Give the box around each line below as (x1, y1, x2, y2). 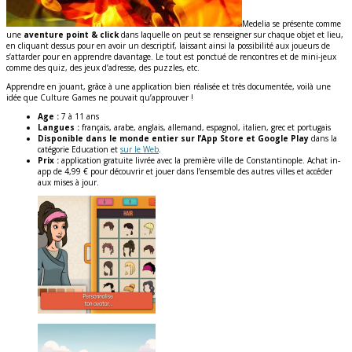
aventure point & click (24, 28, 119, 40)
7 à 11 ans (59, 110, 99, 122)
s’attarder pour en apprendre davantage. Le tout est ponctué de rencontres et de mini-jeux (6, 50, 336, 62)
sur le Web (120, 143, 159, 155)
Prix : (38, 154, 59, 166)
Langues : (38, 121, 79, 133)
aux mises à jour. (38, 176, 99, 188)
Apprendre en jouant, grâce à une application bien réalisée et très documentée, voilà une (6, 80, 331, 92)
